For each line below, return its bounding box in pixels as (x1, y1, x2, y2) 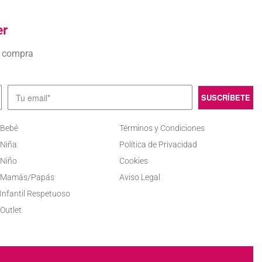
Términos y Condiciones (119, 123, 205, 133)
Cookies (119, 156, 149, 166)
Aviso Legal (119, 173, 161, 182)
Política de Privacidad (119, 140, 198, 150)
